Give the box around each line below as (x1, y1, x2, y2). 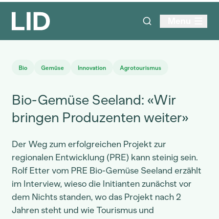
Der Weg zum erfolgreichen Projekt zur (12, 139, 166, 150)
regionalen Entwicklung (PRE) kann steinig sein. (12, 152, 198, 163)
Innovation (78, 65, 106, 71)
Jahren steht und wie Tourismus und (12, 205, 154, 216)
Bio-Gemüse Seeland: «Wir (12, 91, 176, 108)
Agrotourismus (120, 65, 161, 71)
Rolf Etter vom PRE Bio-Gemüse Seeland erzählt (12, 165, 201, 176)
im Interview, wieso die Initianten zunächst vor (12, 178, 192, 189)
